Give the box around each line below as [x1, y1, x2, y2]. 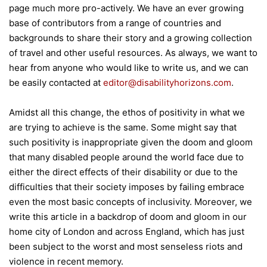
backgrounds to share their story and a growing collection [9, 32, 252, 44]
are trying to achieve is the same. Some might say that [9, 122, 237, 133]
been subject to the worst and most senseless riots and [9, 241, 243, 252]
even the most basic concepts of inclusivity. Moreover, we [9, 196, 252, 207]
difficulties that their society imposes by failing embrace [9, 181, 244, 193]
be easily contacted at [9, 77, 103, 88]
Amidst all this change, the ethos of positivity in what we [9, 107, 245, 118]
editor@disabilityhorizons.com [103, 77, 231, 88]
